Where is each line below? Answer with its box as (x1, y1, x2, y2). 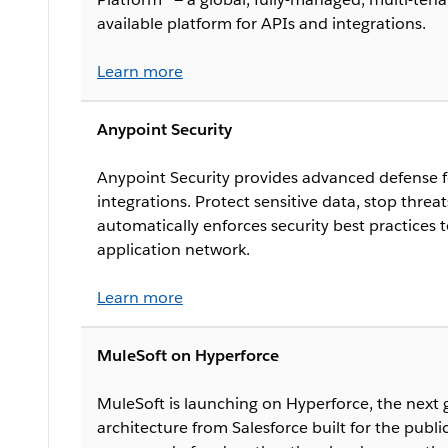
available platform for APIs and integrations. (97, 12, 426, 34)
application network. (97, 238, 250, 260)
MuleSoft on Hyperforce (97, 344, 279, 366)
